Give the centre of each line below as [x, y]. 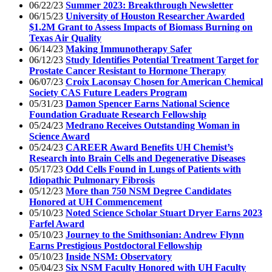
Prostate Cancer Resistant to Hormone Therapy [127, 70]
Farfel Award [57, 223]
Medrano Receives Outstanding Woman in [153, 125]
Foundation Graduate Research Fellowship [118, 114]
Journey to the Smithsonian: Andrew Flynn [155, 234]
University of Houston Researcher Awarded [155, 16]
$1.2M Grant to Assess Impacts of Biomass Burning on [141, 27]
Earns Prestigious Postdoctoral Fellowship [116, 245]
